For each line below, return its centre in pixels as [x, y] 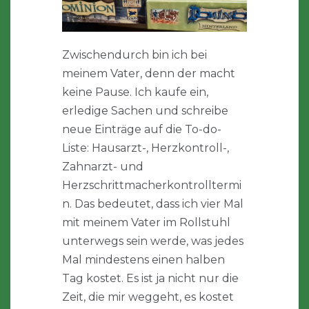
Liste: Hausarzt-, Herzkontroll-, [146, 148]
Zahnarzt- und [103, 167]
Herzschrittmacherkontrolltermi [152, 186]
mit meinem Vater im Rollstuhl [146, 223]
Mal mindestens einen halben [143, 260]
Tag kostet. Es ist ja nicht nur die [150, 279]
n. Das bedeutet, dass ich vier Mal [153, 204]
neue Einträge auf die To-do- [142, 130]
